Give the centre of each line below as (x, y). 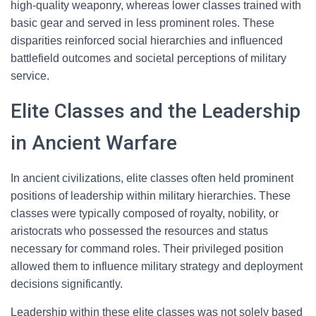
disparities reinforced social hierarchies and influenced (147, 41)
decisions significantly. (67, 284)
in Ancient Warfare (94, 143)
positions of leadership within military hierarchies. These (151, 196)
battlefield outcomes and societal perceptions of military (148, 58)
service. (30, 76)
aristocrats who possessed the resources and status (139, 231)
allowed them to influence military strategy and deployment (157, 266)
